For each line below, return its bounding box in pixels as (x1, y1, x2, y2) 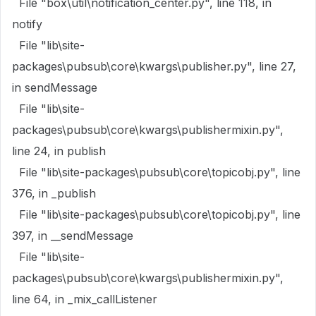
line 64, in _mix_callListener (12, 292, 157, 306)
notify (12, 17, 42, 31)
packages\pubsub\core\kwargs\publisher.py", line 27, (12, 59, 296, 73)
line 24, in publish (12, 144, 106, 158)
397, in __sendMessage (12, 229, 133, 243)
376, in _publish (12, 186, 96, 200)
